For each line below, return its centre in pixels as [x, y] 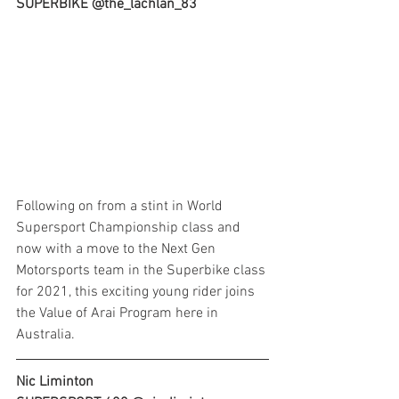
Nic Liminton [55, 383]
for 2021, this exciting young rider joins [137, 293]
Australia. [45, 335]
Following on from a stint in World [121, 207]
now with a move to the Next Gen [118, 250]
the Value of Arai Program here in [119, 314]
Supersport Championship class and [130, 228]
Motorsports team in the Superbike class [142, 271]
